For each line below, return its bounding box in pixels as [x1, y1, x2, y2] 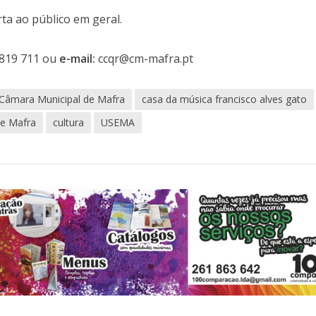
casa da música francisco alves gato [142, 92, 308, 106]
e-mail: [59, 51, 96, 66]
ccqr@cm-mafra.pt [95, 51, 194, 66]
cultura [53, 116, 85, 129]
